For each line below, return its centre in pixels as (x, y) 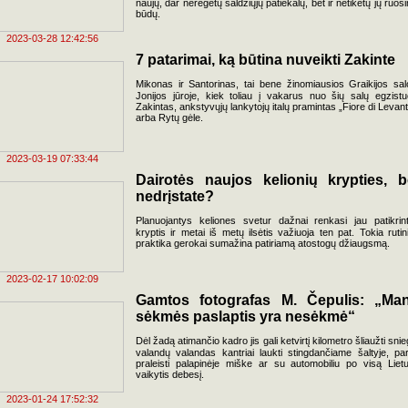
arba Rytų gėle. (169, 117)
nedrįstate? (175, 196)
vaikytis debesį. (170, 374)
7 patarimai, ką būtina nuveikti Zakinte (265, 60)
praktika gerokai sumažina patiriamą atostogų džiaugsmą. (263, 243)
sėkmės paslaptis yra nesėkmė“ (245, 316)
